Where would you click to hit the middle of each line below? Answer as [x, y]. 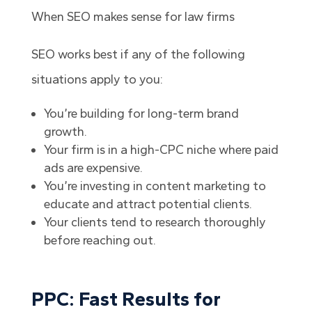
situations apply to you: [97, 80]
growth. [65, 132]
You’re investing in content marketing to [155, 186]
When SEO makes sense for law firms [133, 17]
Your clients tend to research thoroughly [155, 223]
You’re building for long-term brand [141, 114]
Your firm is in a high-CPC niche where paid [161, 150]
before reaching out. [100, 241]
